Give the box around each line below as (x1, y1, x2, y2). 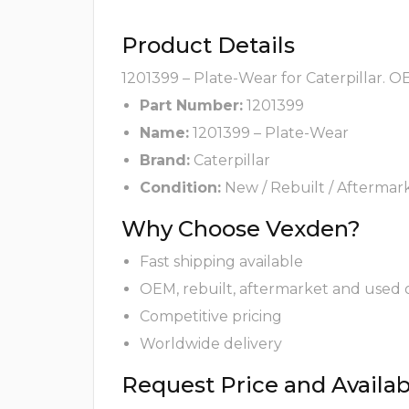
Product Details (121, 32, 295, 59)
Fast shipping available (140, 253, 303, 271)
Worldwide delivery (140, 335, 282, 353)
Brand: (140, 152, 190, 170)
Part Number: (140, 97, 243, 115)
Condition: (140, 179, 221, 197)
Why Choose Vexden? (121, 215, 361, 243)
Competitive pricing (140, 308, 282, 326)
